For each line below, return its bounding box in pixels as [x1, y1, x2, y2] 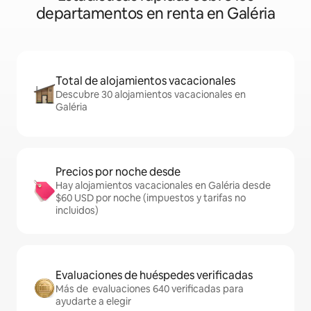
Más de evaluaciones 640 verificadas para [56, 283, 244, 296]
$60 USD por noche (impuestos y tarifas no [56, 192, 246, 205]
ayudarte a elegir [56, 295, 131, 308]
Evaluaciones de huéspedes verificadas [56, 268, 253, 283]
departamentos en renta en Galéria [35, 3, 276, 24]
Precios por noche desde [56, 165, 180, 180]
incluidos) [56, 204, 99, 217]
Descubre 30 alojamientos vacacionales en [56, 88, 246, 101]
